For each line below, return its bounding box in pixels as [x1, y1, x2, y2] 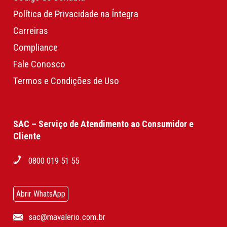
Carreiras [13, 24, 48, 36]
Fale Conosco [13, 58, 65, 70]
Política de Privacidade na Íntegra [13, 8, 138, 20]
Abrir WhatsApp [16, 189, 65, 199]
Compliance [13, 41, 58, 53]
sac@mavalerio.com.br [28, 212, 105, 222]
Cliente [13, 131, 41, 142]
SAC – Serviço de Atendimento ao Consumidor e [13, 119, 194, 130]
